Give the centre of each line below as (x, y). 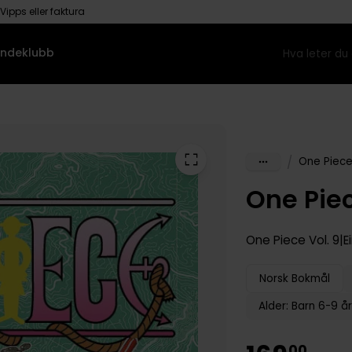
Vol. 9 (323, 240)
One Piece (276, 240)
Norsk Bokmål (295, 278)
